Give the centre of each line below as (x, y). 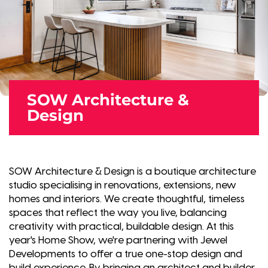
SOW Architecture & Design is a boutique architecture (133, 171)
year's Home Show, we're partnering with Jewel (118, 240)
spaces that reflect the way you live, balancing (118, 213)
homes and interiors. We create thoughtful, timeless (127, 199)
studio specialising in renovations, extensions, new (123, 185)
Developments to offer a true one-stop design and (126, 254)
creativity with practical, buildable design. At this (121, 226)
